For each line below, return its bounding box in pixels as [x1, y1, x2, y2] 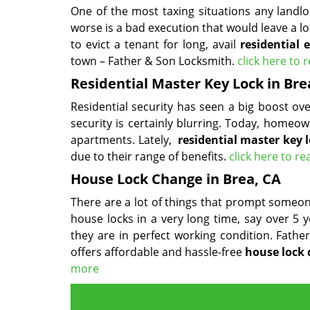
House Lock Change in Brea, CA [71, 170, 281, 188]
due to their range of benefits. [71, 149, 229, 164]
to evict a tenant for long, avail [71, 37, 241, 52]
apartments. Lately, [71, 132, 175, 147]
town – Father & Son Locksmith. [71, 53, 237, 69]
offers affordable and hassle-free [71, 244, 246, 259]
